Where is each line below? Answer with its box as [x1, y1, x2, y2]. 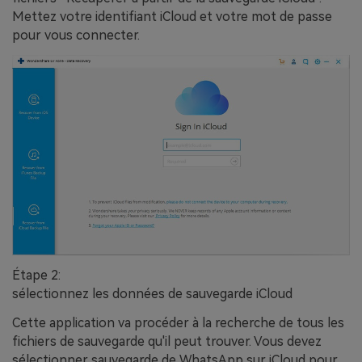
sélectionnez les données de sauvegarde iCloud [12, 285, 293, 301]
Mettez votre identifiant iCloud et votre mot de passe [12, 9, 332, 25]
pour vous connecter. [12, 27, 140, 44]
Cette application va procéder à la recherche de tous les [12, 314, 344, 330]
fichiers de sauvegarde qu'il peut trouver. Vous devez [12, 333, 322, 349]
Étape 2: [12, 267, 61, 283]
